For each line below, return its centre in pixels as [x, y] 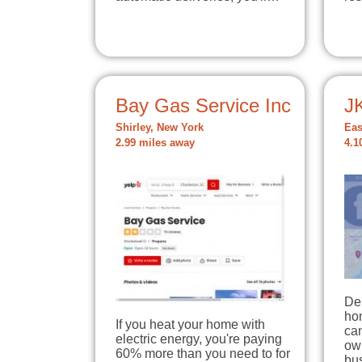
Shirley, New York [160, 127]
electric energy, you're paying [199, 339]
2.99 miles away [155, 143]
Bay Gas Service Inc [203, 105]
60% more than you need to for [203, 353]
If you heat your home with [190, 324]
